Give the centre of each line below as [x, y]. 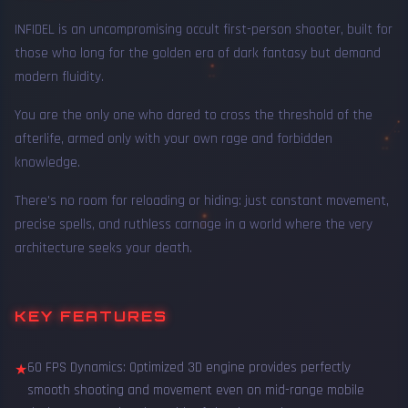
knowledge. [47, 163]
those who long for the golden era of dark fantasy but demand [198, 54]
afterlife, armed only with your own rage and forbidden [173, 139]
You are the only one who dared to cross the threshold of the [194, 116]
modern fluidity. [59, 77]
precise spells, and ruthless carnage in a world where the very [194, 225]
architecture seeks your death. [103, 249]
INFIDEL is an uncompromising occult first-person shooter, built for [204, 30]
